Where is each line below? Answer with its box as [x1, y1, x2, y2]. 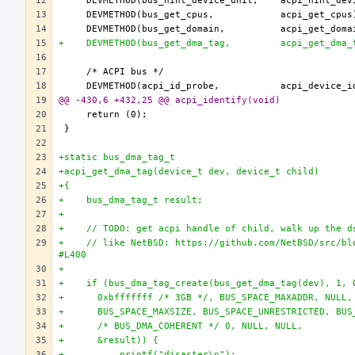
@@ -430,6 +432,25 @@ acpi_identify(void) [59, 95, 281, 105]
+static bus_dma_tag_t [59, 152, 175, 162]
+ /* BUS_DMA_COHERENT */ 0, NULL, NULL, [59, 321, 303, 331]
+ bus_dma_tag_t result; [59, 195, 203, 205]
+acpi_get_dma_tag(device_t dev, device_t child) [59, 166, 319, 177]
